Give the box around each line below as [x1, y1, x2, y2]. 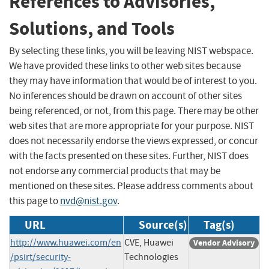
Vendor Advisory [193, 237, 255, 249]
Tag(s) [204, 217, 235, 232]
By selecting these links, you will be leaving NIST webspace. [9, 44, 253, 57]
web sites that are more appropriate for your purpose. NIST [9, 119, 254, 132]
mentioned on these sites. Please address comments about [9, 179, 253, 192]
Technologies [124, 250, 178, 263]
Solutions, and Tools [9, 16, 175, 41]
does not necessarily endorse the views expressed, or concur [9, 134, 258, 147]
